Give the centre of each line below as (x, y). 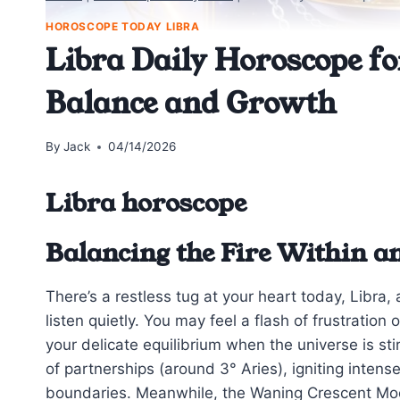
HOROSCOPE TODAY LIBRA (123, 26)
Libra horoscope (146, 204)
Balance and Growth (191, 104)
